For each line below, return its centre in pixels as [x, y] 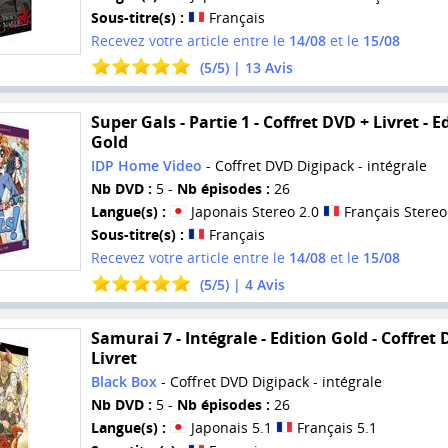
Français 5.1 [334, 428]
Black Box [123, 382]
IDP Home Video [146, 165]
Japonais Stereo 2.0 [254, 211]
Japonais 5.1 [231, 428]
